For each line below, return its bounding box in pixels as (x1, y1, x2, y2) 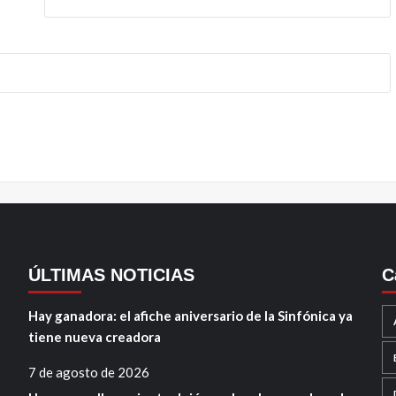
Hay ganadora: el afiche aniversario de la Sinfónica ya (27, 308, 353, 324)
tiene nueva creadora (27, 329, 161, 346)
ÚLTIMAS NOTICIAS (27, 265, 194, 286)
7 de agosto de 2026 (27, 364, 149, 381)
